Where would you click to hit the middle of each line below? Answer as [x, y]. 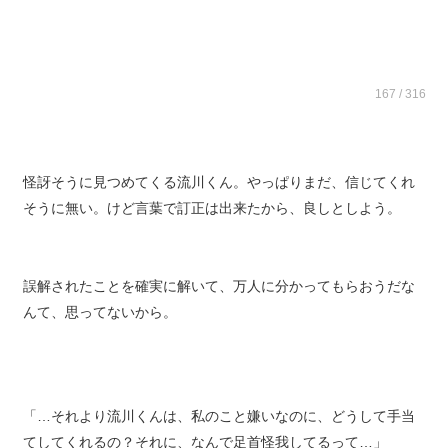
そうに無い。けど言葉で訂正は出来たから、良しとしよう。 [211, 222]
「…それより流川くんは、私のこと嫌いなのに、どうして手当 [218, 430]
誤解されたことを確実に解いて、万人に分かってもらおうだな [218, 300]
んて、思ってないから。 [99, 326]
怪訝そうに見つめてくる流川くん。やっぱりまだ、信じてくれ [218, 196]
